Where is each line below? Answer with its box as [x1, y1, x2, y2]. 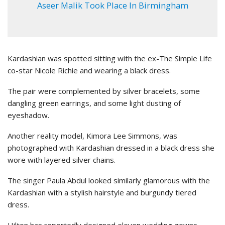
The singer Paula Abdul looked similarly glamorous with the [8, 175, 210, 186]
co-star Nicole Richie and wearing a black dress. [8, 65, 171, 76]
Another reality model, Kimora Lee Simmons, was [8, 131, 177, 141]
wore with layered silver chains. [8, 155, 116, 165]
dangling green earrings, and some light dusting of [8, 98, 181, 108]
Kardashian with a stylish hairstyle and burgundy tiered [8, 187, 196, 198]
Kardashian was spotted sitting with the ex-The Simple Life [8, 53, 212, 64]
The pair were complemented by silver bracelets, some [8, 86, 200, 96]
